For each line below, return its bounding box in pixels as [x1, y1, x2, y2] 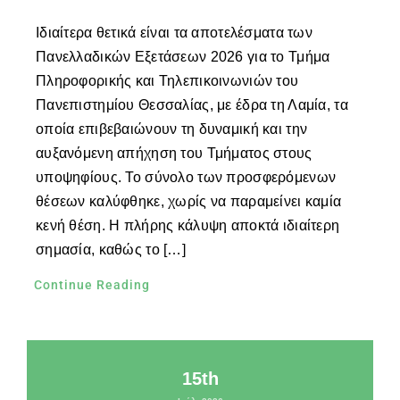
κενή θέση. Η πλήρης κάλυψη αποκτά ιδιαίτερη [35, 218, 340, 234]
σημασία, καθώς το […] [35, 242, 186, 258]
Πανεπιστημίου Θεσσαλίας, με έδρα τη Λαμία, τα [35, 97, 348, 113]
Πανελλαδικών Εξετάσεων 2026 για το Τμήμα [35, 49, 330, 65]
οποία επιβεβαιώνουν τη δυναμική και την [35, 121, 308, 137]
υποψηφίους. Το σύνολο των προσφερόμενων [35, 170, 337, 186]
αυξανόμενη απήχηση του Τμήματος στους [35, 146, 312, 162]
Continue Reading [33, 278, 150, 293]
